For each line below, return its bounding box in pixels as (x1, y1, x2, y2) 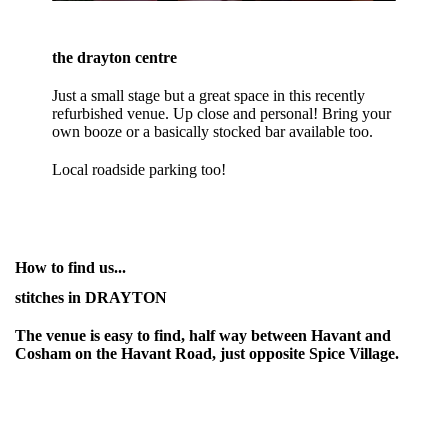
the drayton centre (52, 49, 178, 66)
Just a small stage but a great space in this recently (52, 87, 366, 104)
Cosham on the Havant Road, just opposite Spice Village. (15, 345, 399, 362)
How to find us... (15, 259, 126, 276)
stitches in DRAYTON (15, 289, 167, 306)
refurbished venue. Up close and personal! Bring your (52, 105, 392, 122)
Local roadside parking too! (52, 161, 227, 178)
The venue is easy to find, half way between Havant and (15, 327, 391, 344)
